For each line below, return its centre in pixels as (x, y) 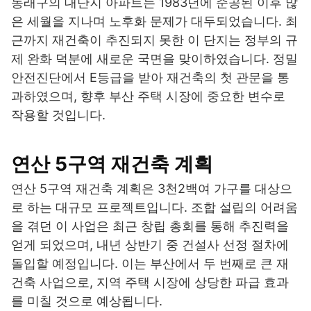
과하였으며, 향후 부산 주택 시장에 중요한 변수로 (148, 96)
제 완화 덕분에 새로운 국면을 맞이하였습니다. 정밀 (154, 59)
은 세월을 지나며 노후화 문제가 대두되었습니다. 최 (154, 22)
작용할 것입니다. (58, 115)
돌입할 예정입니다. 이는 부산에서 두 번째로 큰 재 (150, 264)
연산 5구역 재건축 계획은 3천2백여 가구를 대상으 (152, 189)
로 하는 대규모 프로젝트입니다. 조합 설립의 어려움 (154, 208)
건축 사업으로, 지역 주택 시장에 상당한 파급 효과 (150, 283)
